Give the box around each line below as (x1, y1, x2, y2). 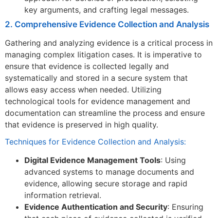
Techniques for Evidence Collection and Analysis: (5, 137, 186, 147)
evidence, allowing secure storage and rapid (24, 179, 187, 189)
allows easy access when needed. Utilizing (5, 84, 162, 94)
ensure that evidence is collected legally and (5, 61, 169, 71)
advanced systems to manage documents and (24, 167, 194, 177)
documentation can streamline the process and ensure (5, 108, 205, 118)
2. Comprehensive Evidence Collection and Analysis (5, 19, 209, 29)
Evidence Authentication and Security (24, 202, 167, 212)
